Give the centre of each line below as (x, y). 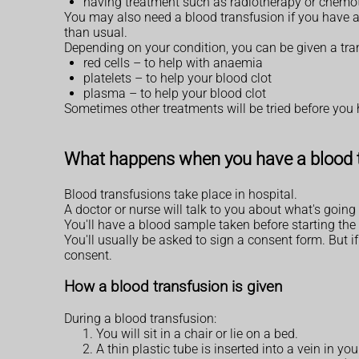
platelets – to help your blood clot (177, 78)
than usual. (96, 32)
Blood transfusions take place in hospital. (181, 195)
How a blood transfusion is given (173, 286)
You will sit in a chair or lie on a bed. (197, 333)
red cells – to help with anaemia (173, 63)
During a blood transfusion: (140, 318)
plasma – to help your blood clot (175, 93)
